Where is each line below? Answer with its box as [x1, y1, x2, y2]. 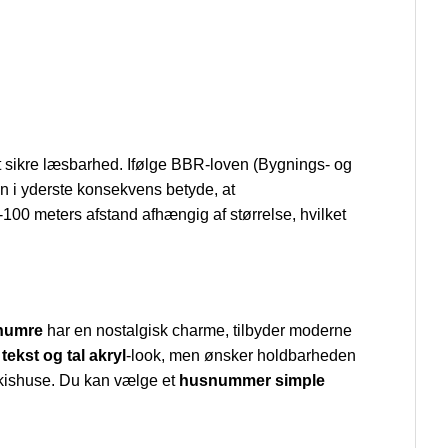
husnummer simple [179, 372, 325, 390]
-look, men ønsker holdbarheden [126, 347, 356, 365]
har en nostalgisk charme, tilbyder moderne [43, 322, 352, 340]
